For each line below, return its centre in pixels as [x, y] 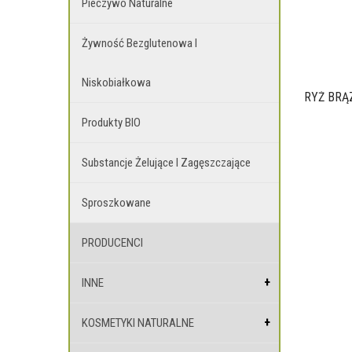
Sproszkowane [116, 203]
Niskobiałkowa [116, 82]
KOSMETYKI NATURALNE [138, 323]
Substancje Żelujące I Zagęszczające [166, 163]
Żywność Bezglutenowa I [139, 43]
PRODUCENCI [112, 243]
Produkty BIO [111, 123]
